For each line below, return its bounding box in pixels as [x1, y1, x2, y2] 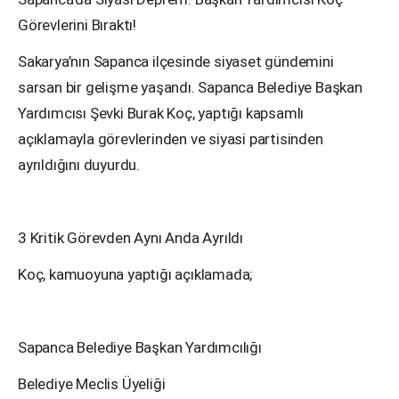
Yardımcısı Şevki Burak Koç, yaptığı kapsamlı [18, 104, 305, 123]
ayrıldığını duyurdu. [18, 156, 141, 175]
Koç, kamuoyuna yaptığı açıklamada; [18, 265, 253, 284]
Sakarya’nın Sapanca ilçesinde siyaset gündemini [18, 53, 334, 71]
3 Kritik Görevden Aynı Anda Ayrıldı [18, 229, 243, 248]
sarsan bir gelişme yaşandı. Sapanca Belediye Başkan [18, 78, 362, 97]
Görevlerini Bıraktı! [18, 16, 137, 35]
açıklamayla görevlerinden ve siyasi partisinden [18, 130, 323, 149]
